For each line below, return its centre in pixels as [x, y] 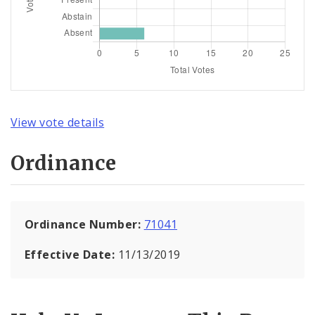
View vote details [58, 123]
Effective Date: [71, 254]
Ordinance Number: [84, 224]
